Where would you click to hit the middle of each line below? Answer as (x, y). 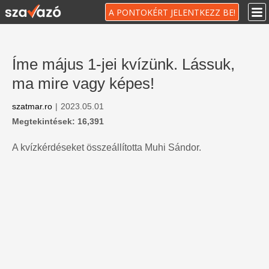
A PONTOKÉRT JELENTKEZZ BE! (172, 12)
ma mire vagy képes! (83, 83)
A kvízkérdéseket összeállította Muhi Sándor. (107, 147)
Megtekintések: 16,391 (58, 121)
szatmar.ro (32, 106)
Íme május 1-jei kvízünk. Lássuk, (123, 64)
